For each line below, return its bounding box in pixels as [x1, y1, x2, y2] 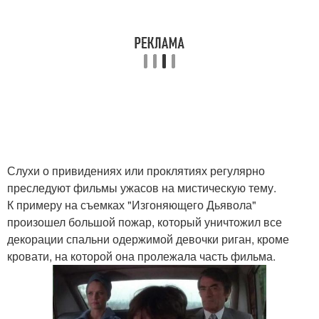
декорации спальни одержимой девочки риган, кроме [7, 231, 289, 247]
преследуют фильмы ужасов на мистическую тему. [7, 179, 276, 196]
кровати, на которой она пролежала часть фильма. [7, 248, 276, 264]
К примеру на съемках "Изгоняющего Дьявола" [7, 197, 256, 213]
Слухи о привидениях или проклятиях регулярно [7, 162, 265, 179]
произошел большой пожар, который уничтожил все [7, 214, 282, 230]
